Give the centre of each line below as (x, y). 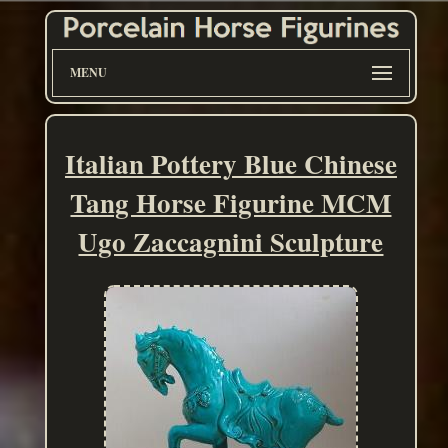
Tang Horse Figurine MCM (231, 203)
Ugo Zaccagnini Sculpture (231, 242)
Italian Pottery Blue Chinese (230, 164)
